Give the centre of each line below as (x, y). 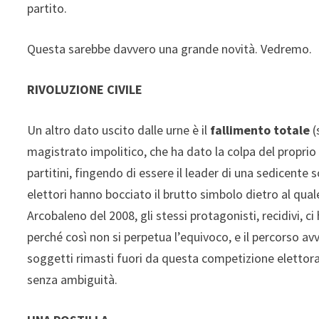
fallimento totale (262, 130)
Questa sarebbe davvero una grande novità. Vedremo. (170, 48)
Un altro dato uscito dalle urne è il (119, 130)
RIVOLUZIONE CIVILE (85, 89)
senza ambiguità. (73, 279)
